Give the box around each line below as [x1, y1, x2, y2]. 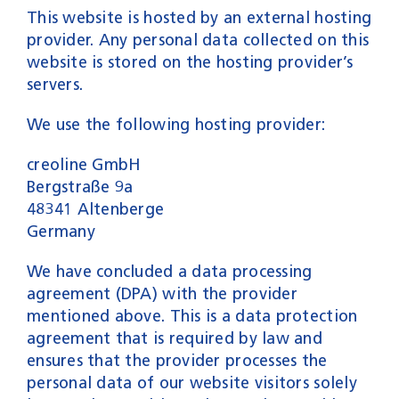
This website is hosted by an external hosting [26, 7, 372, 28]
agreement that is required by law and [26, 328, 322, 348]
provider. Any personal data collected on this [26, 29, 370, 50]
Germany [26, 221, 95, 241]
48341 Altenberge [26, 199, 165, 219]
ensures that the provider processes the [26, 350, 328, 370]
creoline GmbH [26, 154, 142, 175]
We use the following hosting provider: [26, 114, 326, 134]
